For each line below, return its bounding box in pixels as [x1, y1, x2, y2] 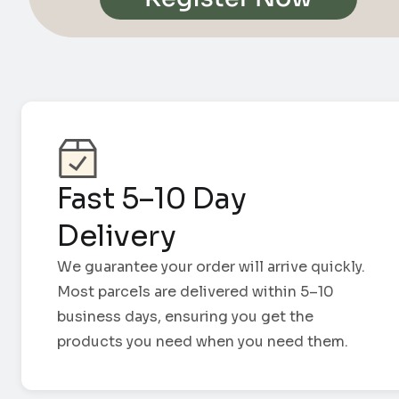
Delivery [57, 218, 176, 255]
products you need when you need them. [57, 332, 348, 352]
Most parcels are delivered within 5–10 [57, 282, 334, 302]
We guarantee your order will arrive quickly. [57, 257, 365, 277]
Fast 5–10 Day [57, 181, 247, 217]
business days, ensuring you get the [57, 307, 313, 327]
